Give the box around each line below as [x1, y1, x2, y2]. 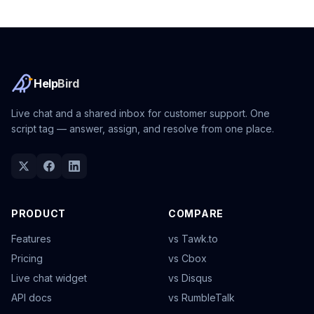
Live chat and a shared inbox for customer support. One [11, 107, 270, 119]
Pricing [11, 252, 43, 264]
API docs [11, 292, 52, 303]
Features [11, 233, 51, 245]
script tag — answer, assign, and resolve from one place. [11, 123, 274, 135]
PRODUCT [11, 207, 66, 219]
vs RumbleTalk [168, 292, 235, 303]
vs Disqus [168, 272, 212, 284]
